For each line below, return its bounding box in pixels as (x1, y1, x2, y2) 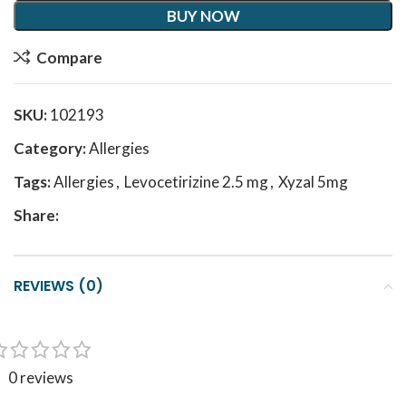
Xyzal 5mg (278, 172, 348, 191)
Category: (14, 139, 86, 158)
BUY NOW (166, 6, 240, 25)
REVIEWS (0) (14, 275, 103, 296)
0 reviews (8, 368, 73, 387)
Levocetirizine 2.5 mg (124, 172, 268, 191)
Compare (35, 47, 102, 67)
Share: (14, 206, 59, 225)
